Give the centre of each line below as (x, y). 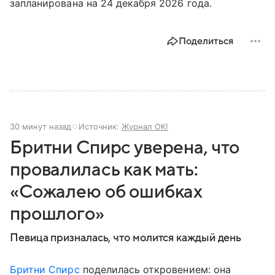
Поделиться (206, 41)
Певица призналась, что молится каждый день (126, 238)
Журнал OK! (145, 126)
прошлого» (57, 214)
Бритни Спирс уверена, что (125, 147)
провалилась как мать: (104, 169)
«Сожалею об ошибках (106, 192)
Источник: (100, 126)
